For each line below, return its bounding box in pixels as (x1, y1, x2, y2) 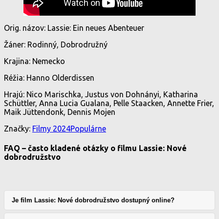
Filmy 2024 (32, 124, 70, 133)
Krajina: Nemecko (4, 57, 65, 66)
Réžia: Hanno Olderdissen (4, 73, 94, 83)
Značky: (4, 124, 30, 133)
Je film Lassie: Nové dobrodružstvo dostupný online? (12, 196, 175, 204)
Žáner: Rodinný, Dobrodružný (4, 40, 108, 49)
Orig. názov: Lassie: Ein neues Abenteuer (4, 23, 144, 33)
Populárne (70, 124, 106, 133)
